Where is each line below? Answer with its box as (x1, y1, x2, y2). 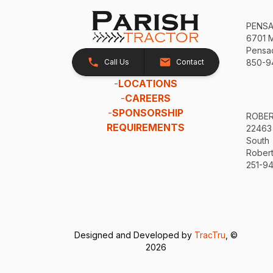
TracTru (194, 230, 226, 241)
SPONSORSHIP (112, 106, 183, 119)
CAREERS (124, 91, 171, 104)
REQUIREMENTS (106, 121, 185, 133)
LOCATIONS (118, 77, 177, 90)
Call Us (104, 57, 129, 66)
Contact (175, 57, 204, 66)
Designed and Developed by (74, 230, 195, 241)
